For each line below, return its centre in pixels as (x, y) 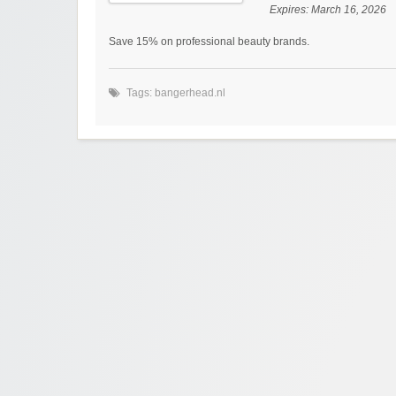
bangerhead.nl (190, 92)
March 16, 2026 (349, 9)
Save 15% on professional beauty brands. (209, 41)
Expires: (290, 9)
